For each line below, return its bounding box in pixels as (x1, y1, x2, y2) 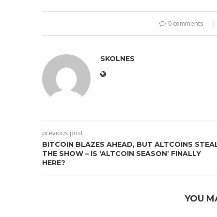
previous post (42, 128, 83, 138)
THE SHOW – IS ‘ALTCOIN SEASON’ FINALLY (42, 149, 201, 158)
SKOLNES (100, 54, 135, 63)
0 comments (168, 19, 203, 28)
